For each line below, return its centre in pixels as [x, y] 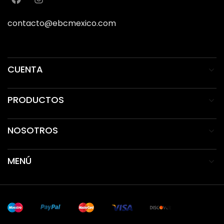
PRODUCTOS [36, 99]
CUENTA [25, 69]
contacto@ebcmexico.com [62, 23]
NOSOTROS [33, 130]
